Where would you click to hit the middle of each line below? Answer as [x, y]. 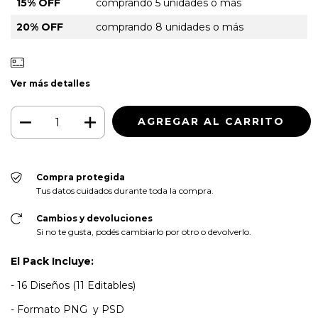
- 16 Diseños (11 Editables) [73, 285]
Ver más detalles [50, 83]
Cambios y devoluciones [94, 218]
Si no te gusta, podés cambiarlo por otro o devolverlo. [143, 231]
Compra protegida [80, 177]
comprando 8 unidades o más [170, 27]
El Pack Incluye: [52, 261]
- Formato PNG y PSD [67, 309]
